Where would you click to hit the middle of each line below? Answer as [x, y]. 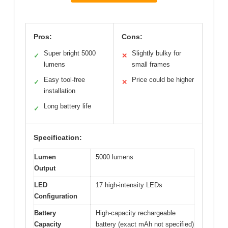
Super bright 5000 [70, 53]
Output [45, 168]
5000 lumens [115, 157]
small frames [151, 65]
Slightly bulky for [156, 53]
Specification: [58, 138]
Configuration [56, 196]
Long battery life [67, 106]
